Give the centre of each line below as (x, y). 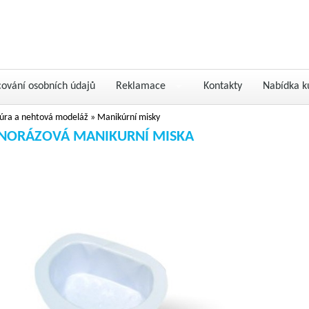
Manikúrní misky (129, 118)
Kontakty (223, 86)
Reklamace (141, 86)
